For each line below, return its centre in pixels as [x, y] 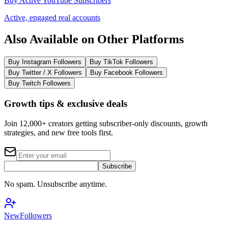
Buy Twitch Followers [39, 83]
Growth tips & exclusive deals [66, 103]
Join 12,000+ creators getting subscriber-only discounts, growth [106, 123]
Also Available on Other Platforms [94, 39]
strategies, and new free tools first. [59, 132]
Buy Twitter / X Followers [45, 73]
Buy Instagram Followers [45, 62]
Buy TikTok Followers [121, 62]
